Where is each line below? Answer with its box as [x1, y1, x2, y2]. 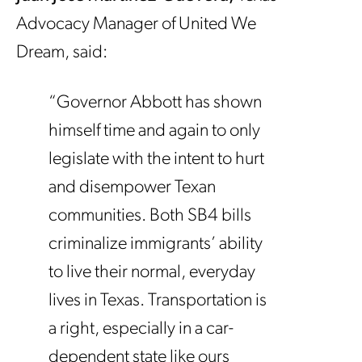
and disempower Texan [48, 178, 216, 197]
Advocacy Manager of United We [16, 15, 256, 34]
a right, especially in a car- [48, 319, 234, 339]
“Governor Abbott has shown [48, 93, 262, 112]
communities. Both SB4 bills [48, 206, 251, 225]
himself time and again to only [48, 121, 260, 141]
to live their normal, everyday [48, 263, 255, 282]
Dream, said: [16, 43, 107, 62]
